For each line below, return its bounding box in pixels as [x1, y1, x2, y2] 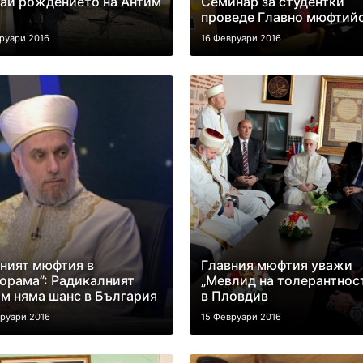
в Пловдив [200, 288, 268, 304]
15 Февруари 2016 [200, 311, 281, 322]
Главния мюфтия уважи [200, 257, 352, 273]
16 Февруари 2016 [200, 32, 281, 44]
